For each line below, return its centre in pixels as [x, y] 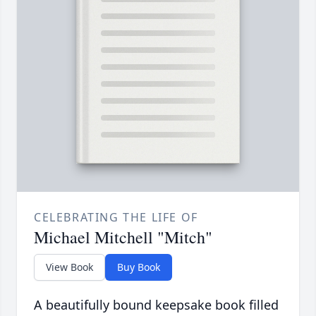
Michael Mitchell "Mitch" [123, 237]
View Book [69, 267]
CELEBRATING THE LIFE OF [116, 218]
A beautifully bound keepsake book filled [156, 305]
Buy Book [139, 267]
